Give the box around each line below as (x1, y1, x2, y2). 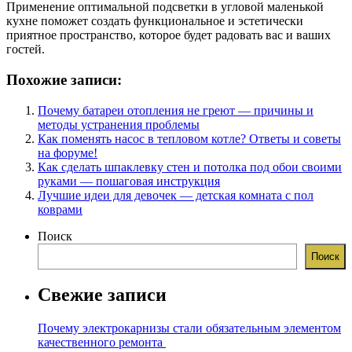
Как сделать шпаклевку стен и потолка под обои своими (38, 159, 342, 174)
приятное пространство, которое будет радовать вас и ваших (6, 28, 331, 42)
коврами (38, 202, 82, 216)
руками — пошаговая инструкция (38, 174, 220, 188)
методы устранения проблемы (38, 117, 200, 131)
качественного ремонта (38, 335, 166, 350)
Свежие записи (38, 284, 167, 306)
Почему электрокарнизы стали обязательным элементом (38, 321, 341, 335)
